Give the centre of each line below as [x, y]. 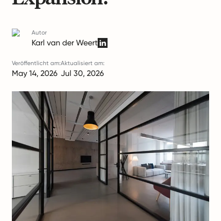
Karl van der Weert [65, 43]
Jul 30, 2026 [82, 73]
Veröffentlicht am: [36, 63]
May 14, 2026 [35, 73]
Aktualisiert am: [83, 63]
